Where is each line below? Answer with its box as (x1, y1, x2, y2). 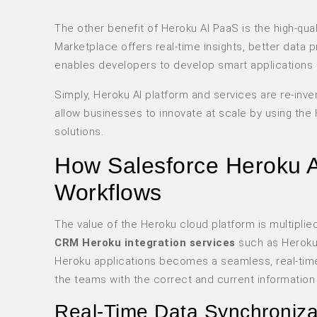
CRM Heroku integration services (54, 236, 236, 249)
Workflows (54, 179, 162, 205)
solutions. (54, 125, 103, 138)
